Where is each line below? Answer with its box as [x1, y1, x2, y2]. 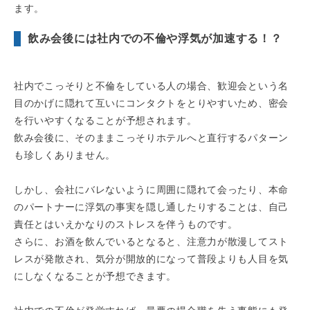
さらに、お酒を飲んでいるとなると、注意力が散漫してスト [14, 236, 289, 248]
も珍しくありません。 [14, 149, 116, 161]
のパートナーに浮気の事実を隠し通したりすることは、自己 [14, 201, 289, 213]
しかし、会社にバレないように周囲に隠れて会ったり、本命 [14, 184, 289, 196]
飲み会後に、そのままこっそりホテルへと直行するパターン [14, 132, 289, 144]
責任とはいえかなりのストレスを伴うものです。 [14, 219, 238, 230]
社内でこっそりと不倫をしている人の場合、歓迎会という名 [14, 80, 289, 92]
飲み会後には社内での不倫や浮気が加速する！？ [28, 33, 282, 45]
